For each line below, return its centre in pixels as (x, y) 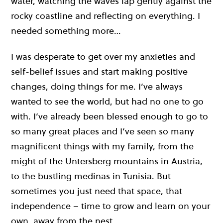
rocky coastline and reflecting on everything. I (106, 16)
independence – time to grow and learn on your (111, 206)
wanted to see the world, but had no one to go (107, 102)
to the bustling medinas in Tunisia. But (91, 176)
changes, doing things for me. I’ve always (97, 87)
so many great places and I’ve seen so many (103, 131)
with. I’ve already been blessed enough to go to (110, 116)
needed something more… (66, 31)
